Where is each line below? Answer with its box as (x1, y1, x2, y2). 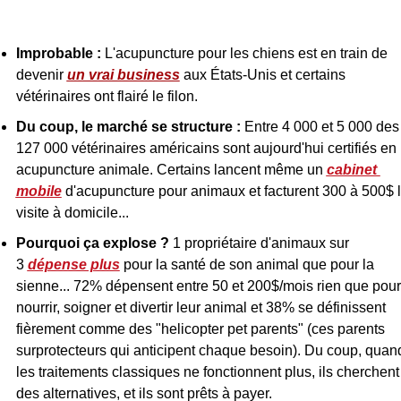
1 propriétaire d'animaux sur (168, 235, 349, 251)
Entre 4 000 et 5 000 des (240, 119, 399, 134)
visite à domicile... (15, 205, 129, 220)
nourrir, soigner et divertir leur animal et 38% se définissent (15, 300, 386, 315)
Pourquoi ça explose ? (15, 235, 169, 251)
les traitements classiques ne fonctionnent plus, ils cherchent (15, 364, 399, 380)
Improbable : (15, 46, 101, 61)
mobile (15, 183, 62, 199)
